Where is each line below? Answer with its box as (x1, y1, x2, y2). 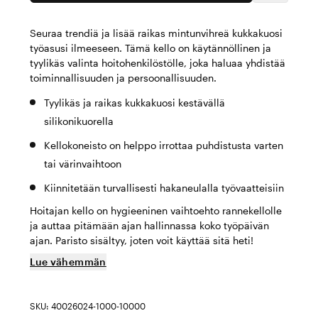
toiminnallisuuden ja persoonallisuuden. (30, 72, 216, 84)
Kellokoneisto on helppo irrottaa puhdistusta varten (44, 139, 283, 151)
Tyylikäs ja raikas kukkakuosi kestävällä (44, 97, 225, 109)
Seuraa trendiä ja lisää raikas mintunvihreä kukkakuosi (30, 27, 283, 39)
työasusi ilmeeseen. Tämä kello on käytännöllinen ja (30, 42, 271, 54)
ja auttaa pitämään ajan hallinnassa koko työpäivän (30, 219, 269, 231)
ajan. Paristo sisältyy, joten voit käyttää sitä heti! (30, 234, 253, 246)
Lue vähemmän (30, 256, 106, 268)
